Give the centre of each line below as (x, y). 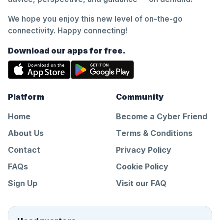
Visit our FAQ (141, 183)
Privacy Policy (144, 150)
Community (140, 97)
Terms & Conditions (154, 133)
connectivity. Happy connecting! (68, 31)
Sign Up (23, 183)
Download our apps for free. (67, 51)
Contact (24, 150)
